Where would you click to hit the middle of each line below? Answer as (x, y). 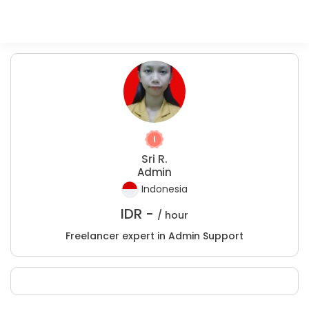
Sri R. (154, 159)
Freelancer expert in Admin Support (154, 236)
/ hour (173, 215)
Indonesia (165, 189)
